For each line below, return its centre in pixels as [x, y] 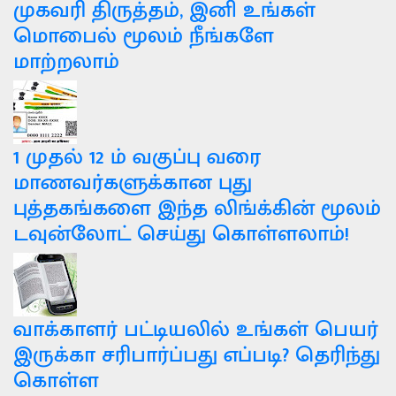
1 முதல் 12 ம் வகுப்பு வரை [137, 157]
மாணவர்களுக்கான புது [133, 183]
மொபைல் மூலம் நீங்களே [144, 36]
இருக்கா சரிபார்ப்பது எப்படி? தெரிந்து [197, 355]
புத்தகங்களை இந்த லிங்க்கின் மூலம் [197, 209]
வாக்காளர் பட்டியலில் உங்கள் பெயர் [196, 330]
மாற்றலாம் [66, 62]
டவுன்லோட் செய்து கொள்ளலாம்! [181, 234]
